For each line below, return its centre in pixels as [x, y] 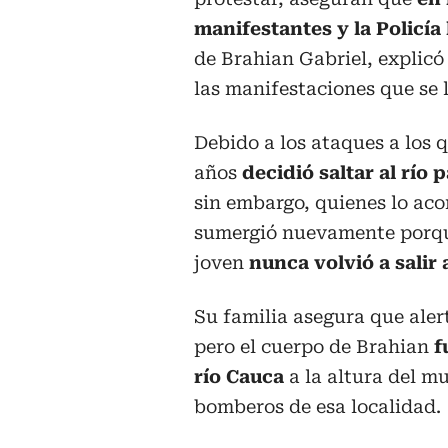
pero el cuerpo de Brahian [311, 346]
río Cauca [239, 376]
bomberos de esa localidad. [317, 406]
